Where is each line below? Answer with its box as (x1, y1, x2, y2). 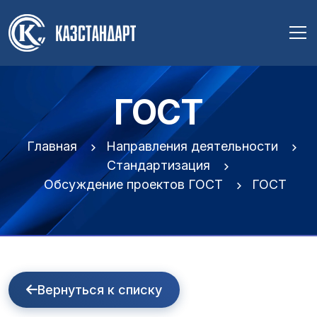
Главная (26, 139, 77, 154)
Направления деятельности (105, 139, 278, 154)
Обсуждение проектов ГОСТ (43, 177, 223, 192)
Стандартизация (107, 158, 210, 173)
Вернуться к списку (38, 282, 162, 297)
